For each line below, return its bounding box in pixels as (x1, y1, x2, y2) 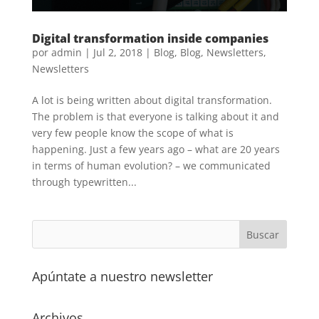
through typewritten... (31, 174, 137, 189)
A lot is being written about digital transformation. (31, 93, 272, 107)
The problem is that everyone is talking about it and (31, 109, 279, 123)
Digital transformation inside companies (31, 30, 268, 46)
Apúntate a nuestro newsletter (31, 267, 213, 285)
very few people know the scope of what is (31, 125, 234, 140)
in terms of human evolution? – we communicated (31, 158, 271, 172)
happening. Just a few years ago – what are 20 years (31, 142, 280, 156)
